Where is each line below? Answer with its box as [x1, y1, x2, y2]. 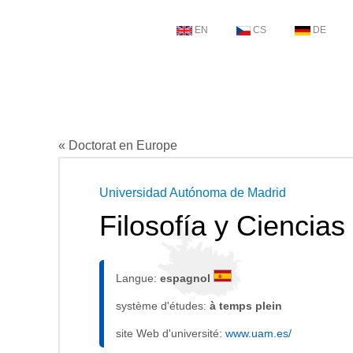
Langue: [116, 272, 160, 284]
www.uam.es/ [225, 327, 292, 340]
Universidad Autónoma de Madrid [99, 186, 286, 199]
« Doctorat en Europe [58, 139, 177, 152]
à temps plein [210, 299, 282, 312]
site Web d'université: [116, 327, 225, 340]
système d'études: [116, 299, 210, 312]
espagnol [160, 272, 214, 284]
